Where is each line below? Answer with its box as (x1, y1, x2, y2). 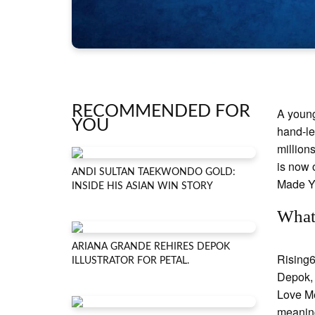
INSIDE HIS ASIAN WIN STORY (72, 181, 213, 191)
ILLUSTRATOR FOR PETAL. (72, 255, 189, 266)
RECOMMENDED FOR (72, 102, 250, 120)
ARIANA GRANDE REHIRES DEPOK (72, 241, 230, 252)
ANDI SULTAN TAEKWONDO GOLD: (72, 167, 236, 177)
